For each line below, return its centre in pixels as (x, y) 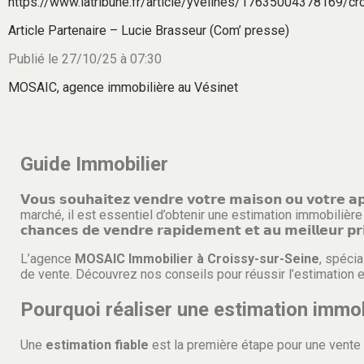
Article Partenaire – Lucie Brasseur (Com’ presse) (149, 31)
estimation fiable (97, 345)
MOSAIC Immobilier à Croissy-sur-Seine (197, 259)
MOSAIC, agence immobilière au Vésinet (123, 88)
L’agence (48, 259)
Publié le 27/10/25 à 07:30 (85, 59)
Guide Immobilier (94, 165)
